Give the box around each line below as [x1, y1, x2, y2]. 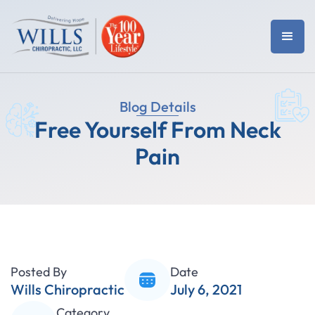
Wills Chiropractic [11, 280, 124, 298]
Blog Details [119, 98, 196, 115]
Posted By [11, 263, 67, 280]
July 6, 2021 [170, 280, 242, 298]
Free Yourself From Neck [34, 115, 281, 143]
